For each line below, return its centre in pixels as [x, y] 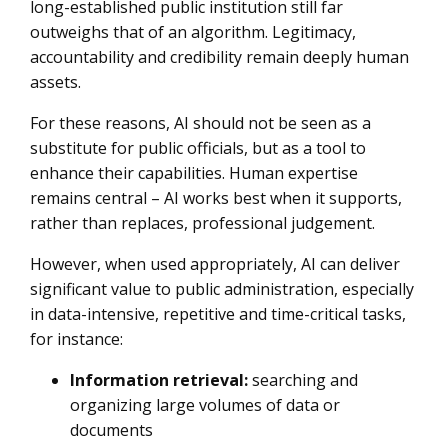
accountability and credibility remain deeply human [219, 57]
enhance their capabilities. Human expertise [194, 173]
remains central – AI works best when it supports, [216, 198]
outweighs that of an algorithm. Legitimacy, [193, 32]
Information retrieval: [159, 380]
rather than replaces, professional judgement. [202, 223]
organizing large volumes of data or [205, 405]
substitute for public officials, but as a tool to [198, 148]
